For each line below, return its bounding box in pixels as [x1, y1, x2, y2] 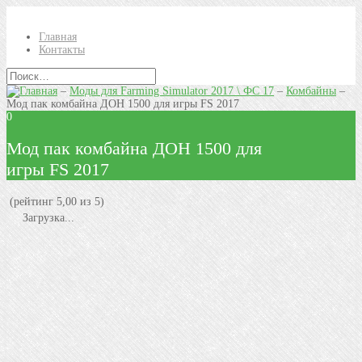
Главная [39, 31, 77, 43]
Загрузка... [19, 211, 74, 224]
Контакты [39, 44, 85, 56]
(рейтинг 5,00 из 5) [6, 195, 104, 208]
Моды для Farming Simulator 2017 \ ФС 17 [69, 85, 274, 97]
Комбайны [286, 85, 336, 97]
